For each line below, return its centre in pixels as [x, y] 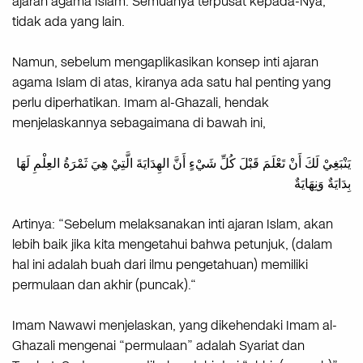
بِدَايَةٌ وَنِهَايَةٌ [322, 183]
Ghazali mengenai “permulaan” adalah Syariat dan [158, 345]
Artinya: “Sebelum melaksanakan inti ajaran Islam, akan [173, 224]
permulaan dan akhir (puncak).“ [104, 284]
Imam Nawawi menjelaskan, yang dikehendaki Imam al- [175, 325]
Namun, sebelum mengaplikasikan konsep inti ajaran [165, 62]
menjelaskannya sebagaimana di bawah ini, [139, 122]
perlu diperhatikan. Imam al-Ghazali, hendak [141, 102]
